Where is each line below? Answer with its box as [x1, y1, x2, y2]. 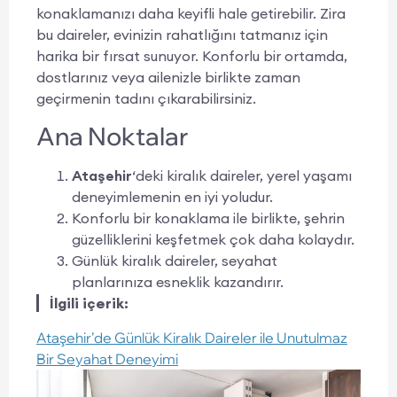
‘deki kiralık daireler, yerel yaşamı [132, 167, 352, 185]
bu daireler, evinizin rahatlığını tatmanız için [36, 26, 328, 43]
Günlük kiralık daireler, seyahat [72, 252, 277, 270]
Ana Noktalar [36, 121, 189, 152]
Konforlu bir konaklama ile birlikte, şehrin [72, 209, 345, 228]
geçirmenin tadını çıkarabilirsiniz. [36, 90, 256, 107]
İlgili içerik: [50, 294, 128, 313]
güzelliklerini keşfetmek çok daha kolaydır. [72, 230, 354, 249]
